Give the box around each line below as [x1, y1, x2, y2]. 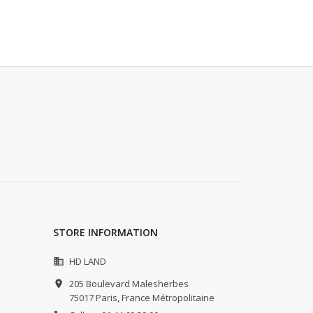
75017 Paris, [69, 291, 119, 305]
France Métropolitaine [122, 291, 214, 305]
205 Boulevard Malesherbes [69, 277, 189, 291]
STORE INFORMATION [53, 226, 158, 240]
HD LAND [69, 255, 106, 268]
